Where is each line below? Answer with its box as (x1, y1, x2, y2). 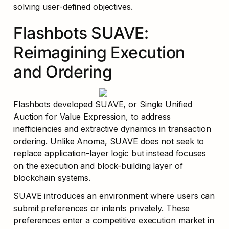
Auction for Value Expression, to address (13, 111, 171, 122)
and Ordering (13, 62, 112, 82)
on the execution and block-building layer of (13, 161, 183, 171)
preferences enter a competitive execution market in (13, 215, 214, 226)
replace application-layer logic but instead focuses (13, 148, 206, 159)
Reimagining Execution (13, 42, 185, 63)
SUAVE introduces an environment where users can (13, 191, 215, 201)
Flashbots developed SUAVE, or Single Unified (13, 99, 192, 110)
